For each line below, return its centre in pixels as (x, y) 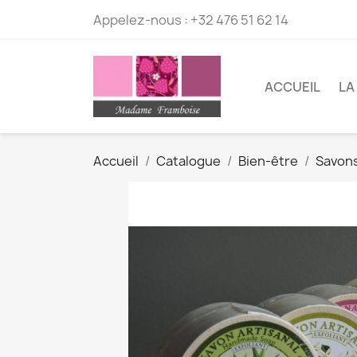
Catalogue (188, 161)
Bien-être (268, 161)
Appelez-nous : (142, 20)
